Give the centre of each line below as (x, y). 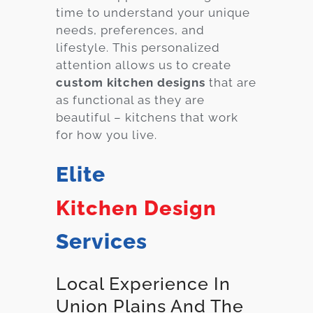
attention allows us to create (144, 65)
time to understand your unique (153, 12)
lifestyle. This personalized (138, 47)
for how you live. (107, 134)
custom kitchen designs (131, 82)
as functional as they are (130, 100)
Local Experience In (143, 283)
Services (102, 241)
